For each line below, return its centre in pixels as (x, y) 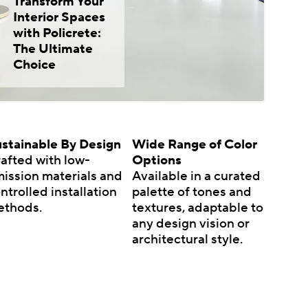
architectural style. (187, 239)
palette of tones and (191, 191)
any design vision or (190, 223)
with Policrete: (57, 33)
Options (156, 160)
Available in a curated (196, 176)
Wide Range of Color (194, 144)
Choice (34, 65)
